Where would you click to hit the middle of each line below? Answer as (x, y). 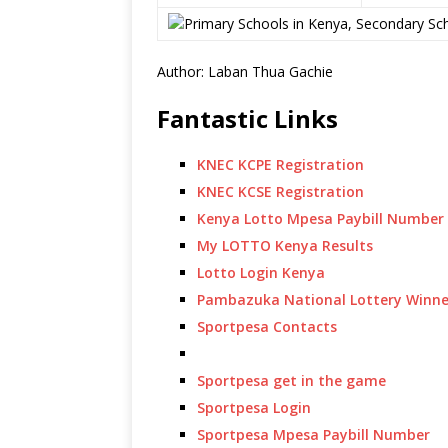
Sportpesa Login (254, 407)
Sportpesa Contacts (267, 326)
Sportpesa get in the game (291, 380)
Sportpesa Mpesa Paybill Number (313, 434)
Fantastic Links (247, 118)
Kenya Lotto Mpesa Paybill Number (320, 218)
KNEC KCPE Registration (280, 164)
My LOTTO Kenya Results (285, 245)
